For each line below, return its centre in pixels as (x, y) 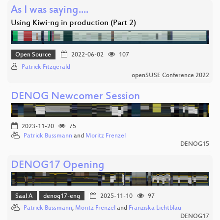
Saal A (24, 196)
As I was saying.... (50, 10)
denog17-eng (62, 196)
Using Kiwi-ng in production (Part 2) (73, 23)
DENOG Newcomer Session (75, 97)
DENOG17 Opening (58, 165)
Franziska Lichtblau (155, 208)
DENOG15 (195, 144)
